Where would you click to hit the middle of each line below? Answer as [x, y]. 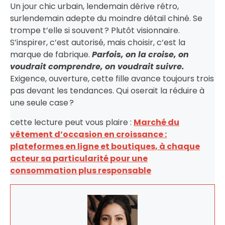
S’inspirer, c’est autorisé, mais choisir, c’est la [98, 42]
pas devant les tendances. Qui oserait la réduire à [107, 90]
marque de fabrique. [51, 54]
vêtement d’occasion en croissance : [88, 134]
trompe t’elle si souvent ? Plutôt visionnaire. [95, 30]
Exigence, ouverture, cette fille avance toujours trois [112, 78]
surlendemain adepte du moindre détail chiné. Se [106, 18]
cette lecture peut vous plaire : [72, 122]
